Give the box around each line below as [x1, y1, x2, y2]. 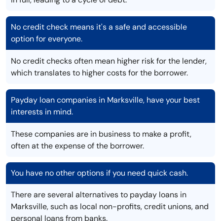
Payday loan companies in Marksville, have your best [11, 95, 200, 106]
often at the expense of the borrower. [11, 141, 144, 151]
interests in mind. [11, 107, 73, 117]
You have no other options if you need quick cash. [11, 168, 188, 179]
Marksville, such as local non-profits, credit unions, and [11, 201, 209, 212]
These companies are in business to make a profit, [11, 129, 191, 140]
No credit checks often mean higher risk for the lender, [11, 56, 207, 67]
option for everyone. [11, 34, 82, 44]
